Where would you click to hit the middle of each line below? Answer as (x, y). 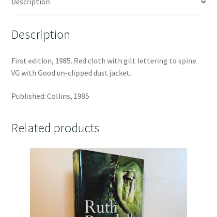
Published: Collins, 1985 (50, 96)
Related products (55, 128)
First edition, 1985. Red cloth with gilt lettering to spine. (104, 60)
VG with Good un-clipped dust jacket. (71, 72)
